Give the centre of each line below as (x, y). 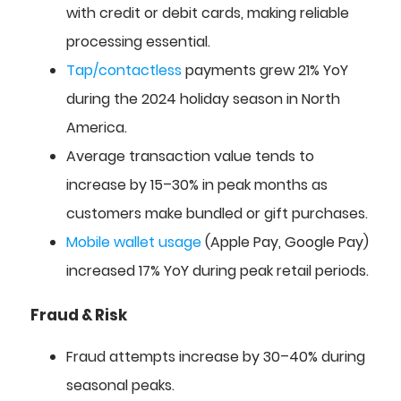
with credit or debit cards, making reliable (208, 13)
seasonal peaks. (120, 385)
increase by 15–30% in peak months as (197, 185)
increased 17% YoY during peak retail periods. (218, 271)
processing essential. (138, 42)
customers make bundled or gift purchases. (217, 214)
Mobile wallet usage (134, 243)
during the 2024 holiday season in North (203, 99)
